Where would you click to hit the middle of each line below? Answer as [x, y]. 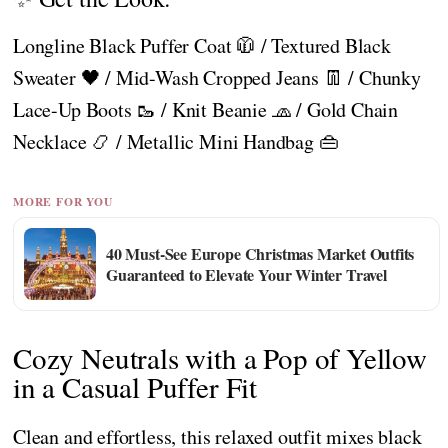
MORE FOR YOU [63, 201]
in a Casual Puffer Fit [135, 387]
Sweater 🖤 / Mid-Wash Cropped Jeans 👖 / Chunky [217, 78]
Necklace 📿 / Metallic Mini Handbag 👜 [176, 142]
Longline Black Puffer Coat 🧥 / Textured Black [202, 46]
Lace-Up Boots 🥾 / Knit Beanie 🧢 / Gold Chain [206, 110]
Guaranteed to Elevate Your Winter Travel [246, 274]
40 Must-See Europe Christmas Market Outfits [260, 253]
